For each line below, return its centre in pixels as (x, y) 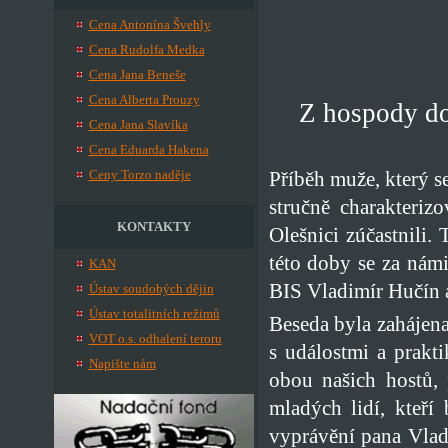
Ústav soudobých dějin (151, 288)
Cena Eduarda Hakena (148, 149)
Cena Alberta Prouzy (144, 99)
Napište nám (122, 363)
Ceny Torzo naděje (139, 174)
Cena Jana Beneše (137, 74)
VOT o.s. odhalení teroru (155, 338)
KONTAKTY (153, 226)
